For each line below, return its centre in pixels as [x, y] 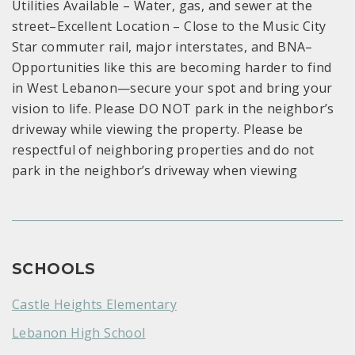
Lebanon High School [79, 333]
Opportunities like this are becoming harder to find [172, 68]
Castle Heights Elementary [94, 305]
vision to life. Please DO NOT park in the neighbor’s [173, 109]
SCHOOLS [54, 269]
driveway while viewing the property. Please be [158, 130]
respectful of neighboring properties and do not [163, 150]
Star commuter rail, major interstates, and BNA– [162, 47]
